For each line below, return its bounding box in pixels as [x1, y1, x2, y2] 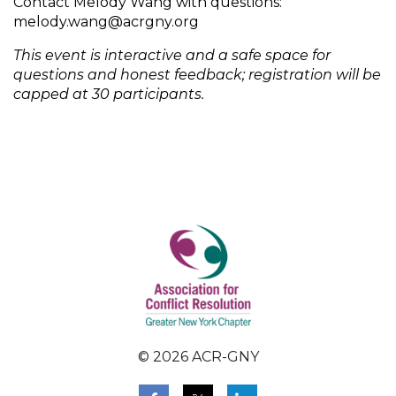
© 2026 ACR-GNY [137, 348, 259, 366]
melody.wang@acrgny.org [13, 12, 199, 30]
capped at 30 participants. [13, 85, 204, 103]
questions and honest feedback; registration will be [13, 65, 381, 83]
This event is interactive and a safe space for [13, 46, 331, 64]
